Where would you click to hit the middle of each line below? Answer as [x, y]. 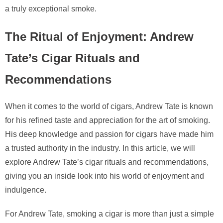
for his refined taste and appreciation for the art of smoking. [108, 120]
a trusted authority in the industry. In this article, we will [100, 148]
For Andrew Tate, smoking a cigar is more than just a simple [110, 214]
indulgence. [26, 190]
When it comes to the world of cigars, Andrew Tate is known [109, 107]
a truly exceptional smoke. [51, 8]
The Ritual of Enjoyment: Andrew [99, 36]
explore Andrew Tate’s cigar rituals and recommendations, [107, 162]
